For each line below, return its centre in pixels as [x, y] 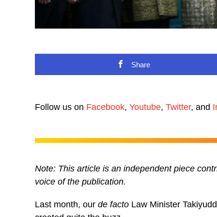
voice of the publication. [80, 181]
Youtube [145, 107]
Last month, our [66, 204]
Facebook [105, 107]
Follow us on [61, 107]
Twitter [178, 107]
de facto [113, 204]
